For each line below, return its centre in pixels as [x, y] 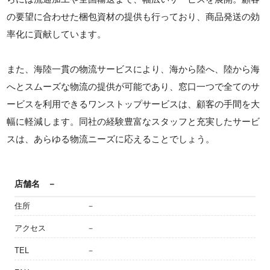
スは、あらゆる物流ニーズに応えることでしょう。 [111, 139]
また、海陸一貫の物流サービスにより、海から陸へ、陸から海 [133, 69]
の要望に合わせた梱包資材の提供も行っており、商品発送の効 [133, 17]
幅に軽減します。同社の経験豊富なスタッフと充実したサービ [133, 122]
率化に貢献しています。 [57, 34]
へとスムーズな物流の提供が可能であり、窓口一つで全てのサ [133, 87]
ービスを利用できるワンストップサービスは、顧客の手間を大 [133, 104]
